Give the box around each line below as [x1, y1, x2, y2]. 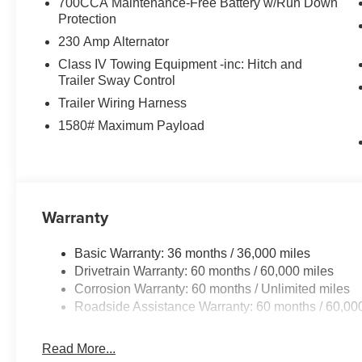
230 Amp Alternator [58, 35, 170, 49]
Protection [58, 12, 117, 27]
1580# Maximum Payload [58, 119, 205, 133]
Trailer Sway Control [58, 74, 176, 88]
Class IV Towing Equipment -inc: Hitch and [58, 57, 303, 72]
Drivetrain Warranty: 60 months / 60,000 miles [74, 264, 335, 279]
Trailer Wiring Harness [58, 96, 187, 111]
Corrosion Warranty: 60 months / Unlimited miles [74, 282, 351, 297]
